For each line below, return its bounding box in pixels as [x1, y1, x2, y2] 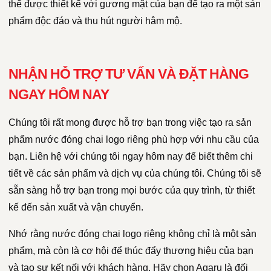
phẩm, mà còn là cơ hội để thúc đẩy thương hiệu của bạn [8, 246, 253, 256]
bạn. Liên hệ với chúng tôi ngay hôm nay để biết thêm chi [8, 151, 253, 162]
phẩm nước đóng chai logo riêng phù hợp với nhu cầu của [8, 134, 259, 145]
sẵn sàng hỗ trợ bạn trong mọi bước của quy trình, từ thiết [8, 185, 255, 196]
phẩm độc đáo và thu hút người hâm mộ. [8, 16, 182, 27]
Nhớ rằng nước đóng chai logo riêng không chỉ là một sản [8, 229, 256, 240]
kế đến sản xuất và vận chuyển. [8, 202, 143, 213]
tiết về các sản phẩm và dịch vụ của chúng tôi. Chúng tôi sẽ [8, 168, 261, 179]
